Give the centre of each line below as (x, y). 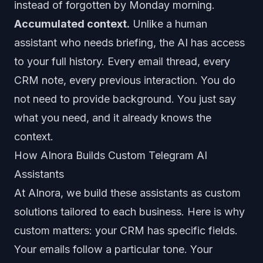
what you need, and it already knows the (113, 118)
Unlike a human (168, 24)
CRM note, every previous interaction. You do (125, 80)
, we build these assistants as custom (151, 193)
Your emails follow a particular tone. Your (113, 249)
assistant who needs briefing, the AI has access (129, 43)
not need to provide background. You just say (125, 99)
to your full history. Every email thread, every (122, 61)
